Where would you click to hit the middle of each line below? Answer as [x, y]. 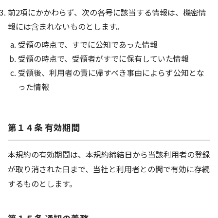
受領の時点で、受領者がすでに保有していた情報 [103, 58]
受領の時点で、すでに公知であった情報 [88, 44]
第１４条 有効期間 [44, 127]
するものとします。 [42, 184]
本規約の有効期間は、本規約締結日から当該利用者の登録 [109, 154]
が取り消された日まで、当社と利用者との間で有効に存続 [109, 169]
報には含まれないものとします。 [66, 26]
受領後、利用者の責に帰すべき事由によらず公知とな [111, 72]
